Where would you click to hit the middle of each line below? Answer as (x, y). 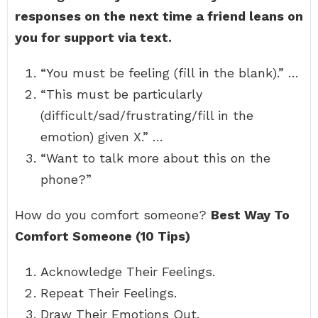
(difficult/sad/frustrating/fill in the (147, 115)
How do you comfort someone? (113, 215)
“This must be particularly (121, 94)
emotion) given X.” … (102, 137)
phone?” (66, 179)
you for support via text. (93, 37)
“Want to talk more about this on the (155, 158)
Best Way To (250, 215)
